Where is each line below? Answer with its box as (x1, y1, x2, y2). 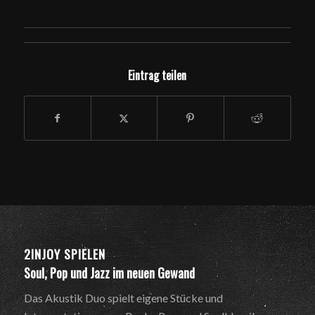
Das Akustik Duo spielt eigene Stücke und (23, 291, 223, 305)
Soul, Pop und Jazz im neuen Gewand (23, 263, 195, 282)
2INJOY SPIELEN (23, 244, 105, 263)
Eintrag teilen (128, 66, 187, 84)
